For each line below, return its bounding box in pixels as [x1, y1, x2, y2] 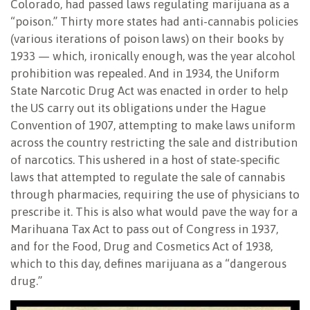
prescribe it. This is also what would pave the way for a [10, 204, 298, 219]
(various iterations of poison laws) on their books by [10, 31, 284, 46]
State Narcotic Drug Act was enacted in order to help [10, 83, 288, 98]
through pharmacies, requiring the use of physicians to [10, 187, 300, 201]
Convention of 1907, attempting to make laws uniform [10, 118, 295, 132]
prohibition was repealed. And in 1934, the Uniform [10, 66, 280, 80]
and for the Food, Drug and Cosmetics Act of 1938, [10, 239, 273, 253]
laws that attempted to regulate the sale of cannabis [10, 170, 285, 184]
